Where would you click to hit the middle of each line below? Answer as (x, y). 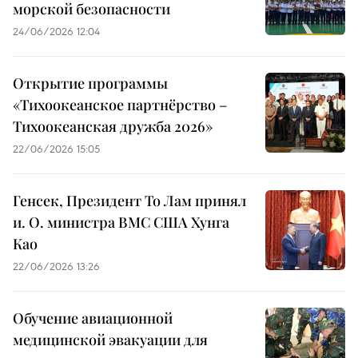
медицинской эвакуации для (110, 340)
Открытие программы (90, 84)
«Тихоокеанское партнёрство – (120, 105)
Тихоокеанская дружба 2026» (113, 127)
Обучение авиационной (93, 318)
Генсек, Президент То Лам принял (129, 201)
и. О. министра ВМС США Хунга (121, 223)
